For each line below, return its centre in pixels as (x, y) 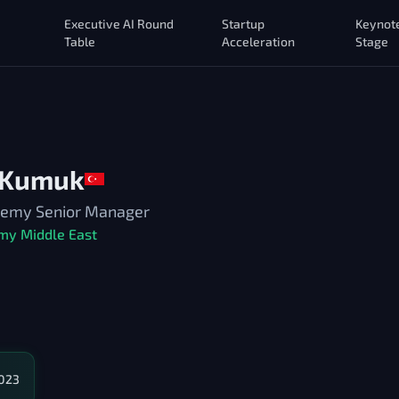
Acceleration (258, 41)
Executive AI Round (119, 24)
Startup (243, 24)
